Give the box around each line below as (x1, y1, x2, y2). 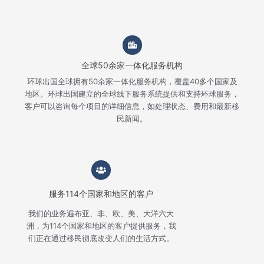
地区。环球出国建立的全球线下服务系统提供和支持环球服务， (25, 88, 239, 98)
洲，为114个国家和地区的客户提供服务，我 (26, 220, 176, 230)
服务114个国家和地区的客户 (49, 188, 154, 199)
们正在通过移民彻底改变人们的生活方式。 (28, 233, 174, 243)
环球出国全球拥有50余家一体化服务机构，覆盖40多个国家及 (27, 76, 237, 86)
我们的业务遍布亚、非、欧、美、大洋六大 (28, 208, 174, 218)
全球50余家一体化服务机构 (81, 60, 183, 70)
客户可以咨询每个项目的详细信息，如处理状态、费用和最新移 (25, 101, 239, 111)
